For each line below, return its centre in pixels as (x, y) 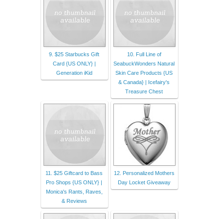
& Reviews (74, 201)
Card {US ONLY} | (74, 63)
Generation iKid (74, 73)
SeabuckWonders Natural (144, 63)
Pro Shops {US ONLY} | (74, 182)
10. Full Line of (144, 54)
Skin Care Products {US (144, 73)
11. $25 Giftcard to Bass (74, 173)
